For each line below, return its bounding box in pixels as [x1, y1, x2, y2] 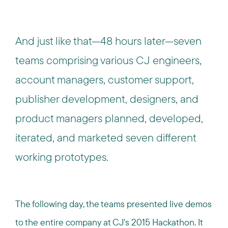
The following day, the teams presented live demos [15, 198, 212, 210]
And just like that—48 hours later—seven [15, 34, 202, 48]
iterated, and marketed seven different [15, 130, 196, 145]
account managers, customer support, [15, 72, 194, 87]
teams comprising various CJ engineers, [15, 53, 202, 67]
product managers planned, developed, [15, 111, 203, 125]
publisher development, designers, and [15, 92, 198, 106]
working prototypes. [15, 150, 108, 164]
